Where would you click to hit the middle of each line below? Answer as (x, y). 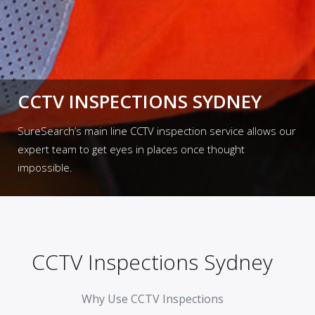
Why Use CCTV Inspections (152, 298)
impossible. (45, 167)
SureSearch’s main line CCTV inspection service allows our (157, 130)
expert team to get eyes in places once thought (131, 149)
